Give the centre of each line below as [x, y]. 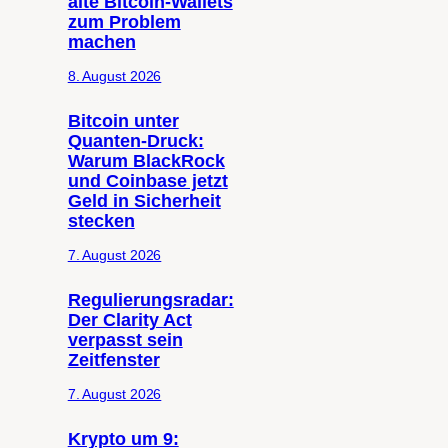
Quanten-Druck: [135, 141]
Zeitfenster [113, 360]
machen [101, 42]
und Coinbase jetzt [147, 181]
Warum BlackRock [146, 161]
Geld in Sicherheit [144, 201]
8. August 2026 [114, 76]
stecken [101, 221]
